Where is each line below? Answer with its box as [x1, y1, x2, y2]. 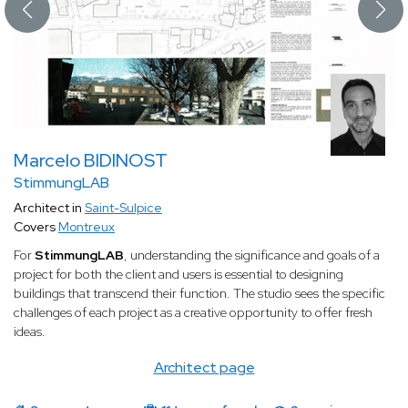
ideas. [14, 323, 46, 341]
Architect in [14, 199, 85, 217]
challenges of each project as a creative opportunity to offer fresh [14, 304, 372, 321]
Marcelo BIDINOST [14, 148, 168, 173]
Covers [14, 219, 58, 236]
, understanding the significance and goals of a [124, 247, 380, 264]
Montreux [58, 219, 115, 236]
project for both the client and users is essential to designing [14, 266, 343, 283]
